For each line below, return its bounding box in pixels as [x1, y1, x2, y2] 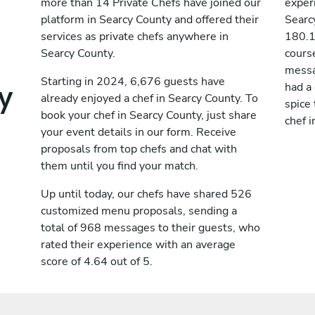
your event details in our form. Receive [41, 124, 236, 140]
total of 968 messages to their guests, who [41, 220, 260, 236]
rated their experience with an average [41, 237, 236, 252]
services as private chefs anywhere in [41, 29, 229, 44]
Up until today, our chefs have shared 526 [41, 186, 252, 202]
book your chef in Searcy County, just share [41, 108, 257, 123]
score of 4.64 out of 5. [41, 254, 153, 269]
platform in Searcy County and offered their [41, 12, 259, 27]
